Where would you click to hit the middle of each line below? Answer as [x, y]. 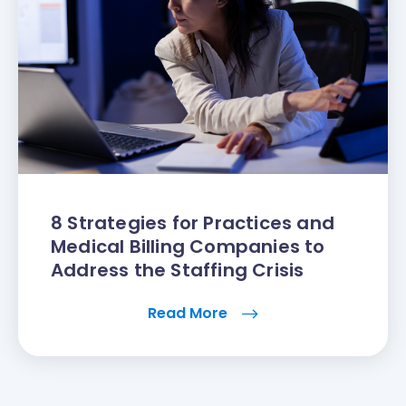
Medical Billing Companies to [188, 247]
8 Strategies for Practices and [193, 223]
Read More [189, 314]
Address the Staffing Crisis [178, 271]
